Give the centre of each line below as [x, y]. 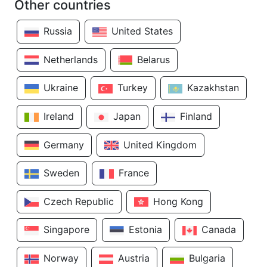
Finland [196, 116]
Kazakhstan [213, 88]
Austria [134, 258]
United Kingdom [160, 145]
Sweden [61, 173]
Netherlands [71, 59]
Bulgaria [207, 258]
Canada [219, 230]
